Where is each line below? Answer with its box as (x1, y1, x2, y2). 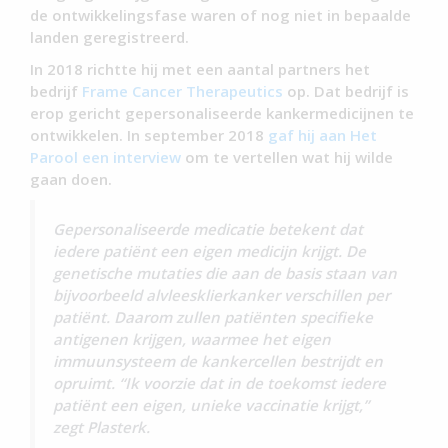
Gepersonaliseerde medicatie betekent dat (53, 218, 364, 239)
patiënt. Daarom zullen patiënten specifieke (53, 306, 374, 327)
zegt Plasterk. (53, 416, 151, 437)
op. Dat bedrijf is (283, 80, 409, 101)
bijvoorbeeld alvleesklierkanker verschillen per (53, 284, 391, 305)
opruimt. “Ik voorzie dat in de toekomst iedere (53, 372, 387, 393)
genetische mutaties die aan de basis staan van (53, 262, 398, 283)
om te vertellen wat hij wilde (181, 146, 393, 167)
